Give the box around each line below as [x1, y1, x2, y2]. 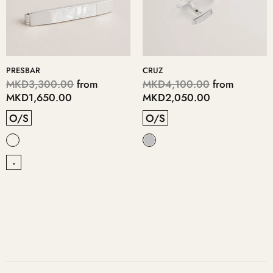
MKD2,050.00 [143, 90, 210, 105]
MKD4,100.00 [143, 77, 210, 92]
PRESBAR [6, 65, 40, 77]
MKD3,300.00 [6, 77, 74, 92]
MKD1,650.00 [6, 90, 72, 105]
